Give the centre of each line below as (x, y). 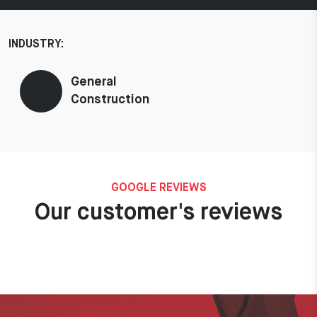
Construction (110, 99)
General (94, 82)
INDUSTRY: (36, 44)
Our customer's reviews (158, 213)
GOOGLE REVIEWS (158, 188)
